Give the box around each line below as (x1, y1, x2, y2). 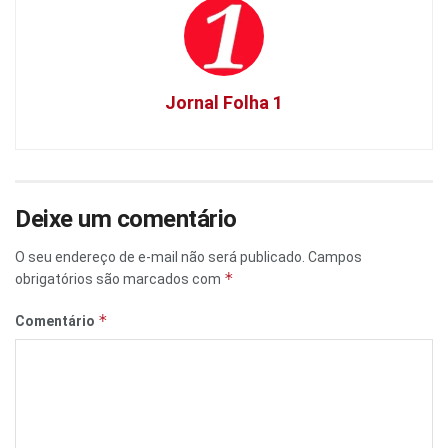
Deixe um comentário (15, 205, 237, 234)
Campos (308, 249, 362, 266)
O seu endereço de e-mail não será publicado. (15, 249, 305, 266)
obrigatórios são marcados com (15, 271, 224, 288)
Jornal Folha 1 (165, 92, 283, 114)
